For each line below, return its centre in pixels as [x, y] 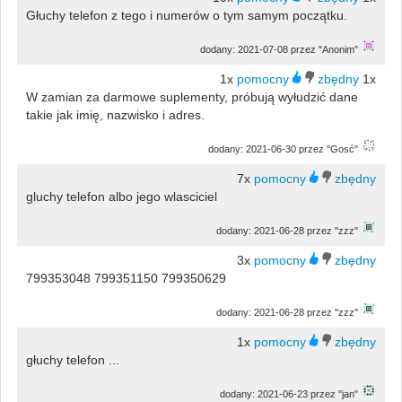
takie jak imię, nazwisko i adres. [115, 114]
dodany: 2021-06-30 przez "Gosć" [284, 149]
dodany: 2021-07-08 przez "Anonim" [280, 49]
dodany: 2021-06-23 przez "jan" [289, 393]
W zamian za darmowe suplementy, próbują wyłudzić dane [192, 96]
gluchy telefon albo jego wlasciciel [121, 196]
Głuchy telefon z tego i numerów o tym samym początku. [186, 15]
